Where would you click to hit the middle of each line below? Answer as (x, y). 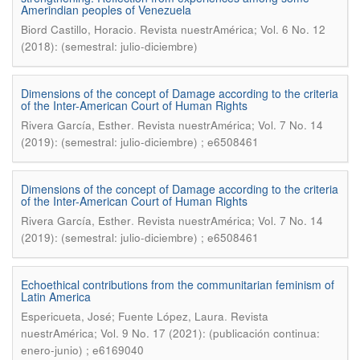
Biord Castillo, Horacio (77, 29)
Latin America (56, 297)
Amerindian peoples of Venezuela (106, 10)
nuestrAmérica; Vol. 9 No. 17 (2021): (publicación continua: (170, 333)
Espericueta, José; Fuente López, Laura (123, 316)
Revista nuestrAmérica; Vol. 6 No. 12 (233, 29)
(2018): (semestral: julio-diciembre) (109, 46)
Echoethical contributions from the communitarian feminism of (178, 284)
